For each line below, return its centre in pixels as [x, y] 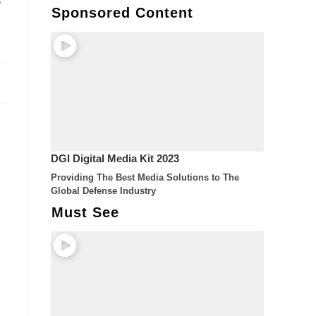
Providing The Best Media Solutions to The [145, 178]
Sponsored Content [122, 13]
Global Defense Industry [107, 191]
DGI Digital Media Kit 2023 [115, 158]
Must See [85, 212]
